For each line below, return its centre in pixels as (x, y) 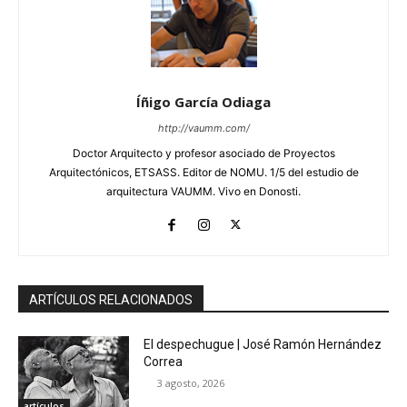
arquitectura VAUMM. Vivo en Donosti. (203, 192)
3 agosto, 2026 (191, 383)
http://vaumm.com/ (203, 129)
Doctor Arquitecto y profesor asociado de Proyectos (203, 154)
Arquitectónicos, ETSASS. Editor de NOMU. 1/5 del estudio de (203, 173)
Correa (164, 362)
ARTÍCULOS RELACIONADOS (111, 300)
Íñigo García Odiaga (203, 102)
